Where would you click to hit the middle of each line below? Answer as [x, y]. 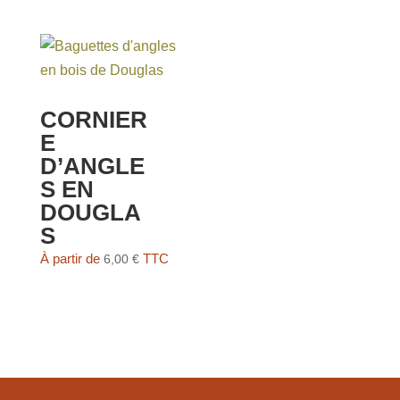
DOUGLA [90, 213]
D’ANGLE [92, 167]
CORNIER [93, 120]
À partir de [71, 259]
